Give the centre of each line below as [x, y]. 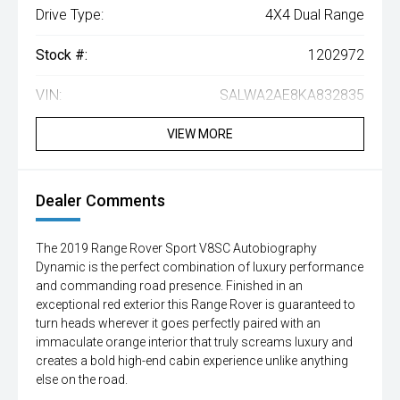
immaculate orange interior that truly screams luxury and [194, 342]
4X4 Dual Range [315, 15]
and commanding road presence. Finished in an [169, 286]
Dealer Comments [100, 201]
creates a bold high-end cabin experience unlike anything [192, 361]
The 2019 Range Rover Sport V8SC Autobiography [176, 249]
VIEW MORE [200, 134]
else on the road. [82, 380]
